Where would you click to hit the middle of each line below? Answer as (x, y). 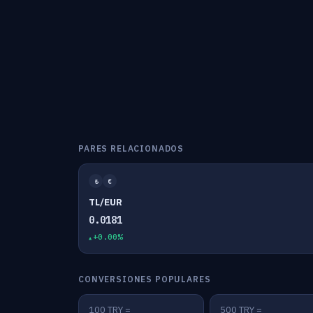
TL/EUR (105, 202)
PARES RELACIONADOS (131, 148)
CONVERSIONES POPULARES (145, 279)
